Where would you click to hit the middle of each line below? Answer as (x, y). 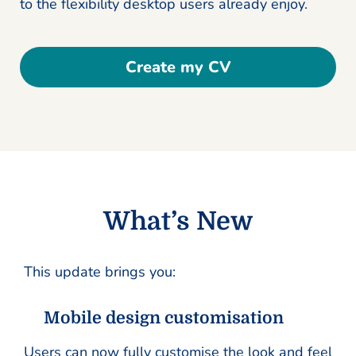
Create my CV (178, 67)
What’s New (178, 221)
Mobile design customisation (164, 318)
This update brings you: (100, 272)
